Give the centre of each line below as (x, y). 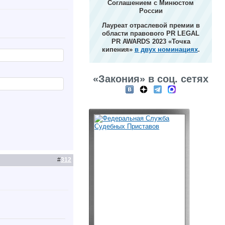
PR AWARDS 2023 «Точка (151, 41)
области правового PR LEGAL (151, 33)
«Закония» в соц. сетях (151, 79)
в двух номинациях (166, 49)
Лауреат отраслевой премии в (151, 25)
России (151, 11)
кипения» (118, 49)
